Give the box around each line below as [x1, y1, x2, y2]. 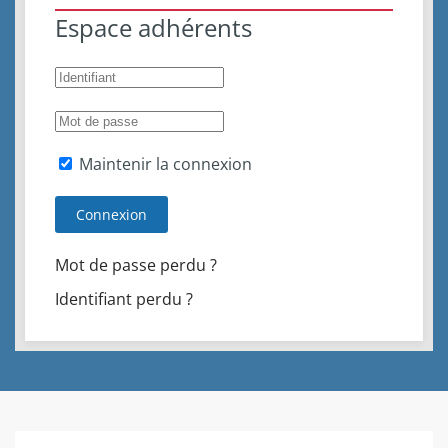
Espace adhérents [55, 11, 252, 44]
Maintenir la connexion [75, 153, 252, 175]
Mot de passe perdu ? [55, 254, 217, 276]
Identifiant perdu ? [55, 288, 193, 310]
